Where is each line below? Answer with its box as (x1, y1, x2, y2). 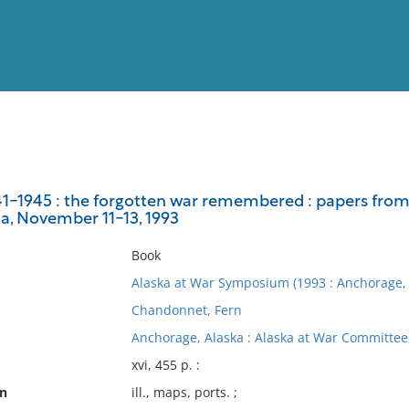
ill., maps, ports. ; (131, 383, 237, 401)
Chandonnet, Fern (131, 301, 242, 319)
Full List (350, 172, 395, 185)
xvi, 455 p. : (131, 356, 200, 373)
